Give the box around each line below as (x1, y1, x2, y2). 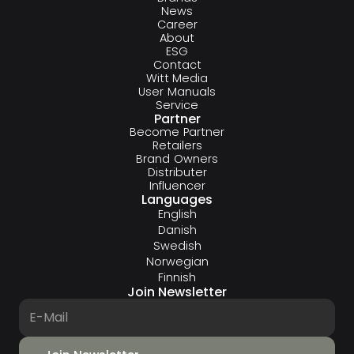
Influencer (149, 177, 205, 194)
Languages (141, 190, 213, 209)
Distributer (147, 164, 207, 180)
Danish (157, 221, 197, 238)
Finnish (158, 269, 196, 285)
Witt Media (145, 70, 209, 86)
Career (156, 16, 198, 32)
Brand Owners (136, 150, 218, 167)
